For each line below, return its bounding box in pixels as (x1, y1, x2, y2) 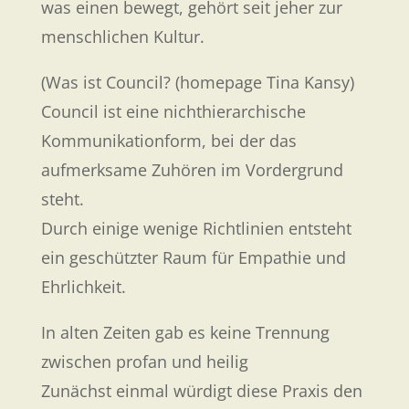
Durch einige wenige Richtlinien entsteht (40, 216, 351, 239)
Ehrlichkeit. (40, 275, 126, 298)
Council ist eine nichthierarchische (40, 100, 306, 122)
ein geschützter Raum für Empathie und (40, 246, 346, 268)
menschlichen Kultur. (40, 25, 204, 47)
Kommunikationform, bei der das (40, 129, 297, 152)
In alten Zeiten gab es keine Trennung (40, 320, 330, 343)
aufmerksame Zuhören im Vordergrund (40, 158, 343, 181)
